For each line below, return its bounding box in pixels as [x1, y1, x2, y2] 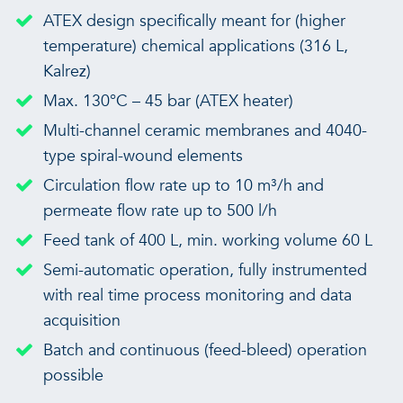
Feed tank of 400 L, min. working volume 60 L [42, 229, 372, 253]
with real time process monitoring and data [42, 284, 352, 308]
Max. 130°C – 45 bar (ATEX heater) [42, 90, 293, 113]
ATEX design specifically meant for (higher [42, 10, 345, 33]
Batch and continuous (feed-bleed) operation [42, 339, 367, 363]
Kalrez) [42, 60, 91, 84]
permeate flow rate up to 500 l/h [42, 200, 277, 223]
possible [42, 364, 103, 388]
